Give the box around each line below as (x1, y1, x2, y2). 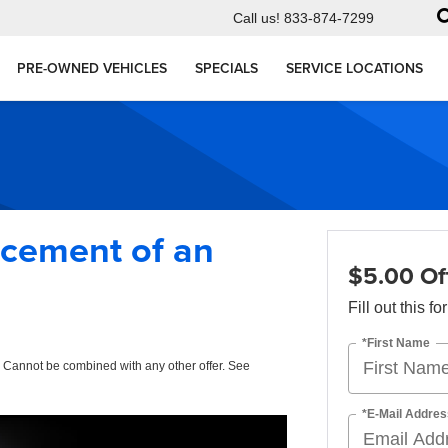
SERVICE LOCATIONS (286, 58, 423, 79)
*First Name (361, 335, 430, 350)
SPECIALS (195, 58, 258, 79)
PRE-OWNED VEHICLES (17, 58, 167, 79)
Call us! (233, 10, 280, 27)
